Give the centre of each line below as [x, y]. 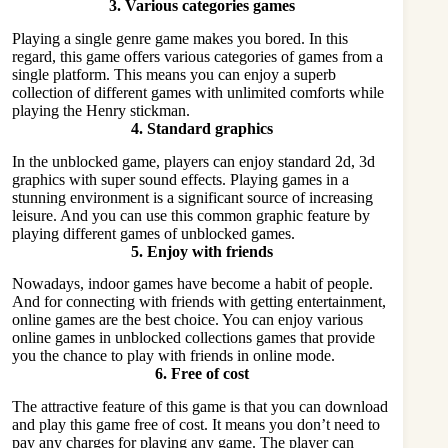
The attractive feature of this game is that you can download [200, 407]
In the [32, 161]
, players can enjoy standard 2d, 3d [265, 161]
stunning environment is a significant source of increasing [192, 197]
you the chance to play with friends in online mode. [173, 356]
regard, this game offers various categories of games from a [197, 56]
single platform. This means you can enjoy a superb [174, 74]
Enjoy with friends [209, 251]
